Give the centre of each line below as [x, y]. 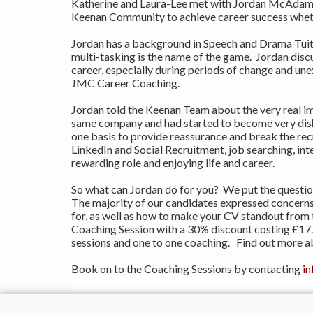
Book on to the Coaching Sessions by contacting [187, 268]
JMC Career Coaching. [125, 82]
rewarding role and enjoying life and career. [173, 162]
